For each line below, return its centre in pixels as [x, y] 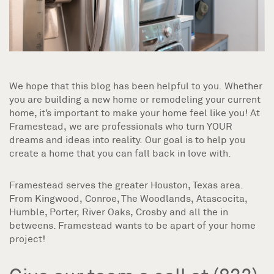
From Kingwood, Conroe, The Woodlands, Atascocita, [128, 198]
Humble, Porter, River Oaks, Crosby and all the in [119, 212]
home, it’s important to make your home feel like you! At [135, 113]
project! [27, 239]
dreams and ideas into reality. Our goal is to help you [127, 139]
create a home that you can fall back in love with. [120, 153]
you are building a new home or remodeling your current [135, 99]
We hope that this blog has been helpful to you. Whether [136, 86]
